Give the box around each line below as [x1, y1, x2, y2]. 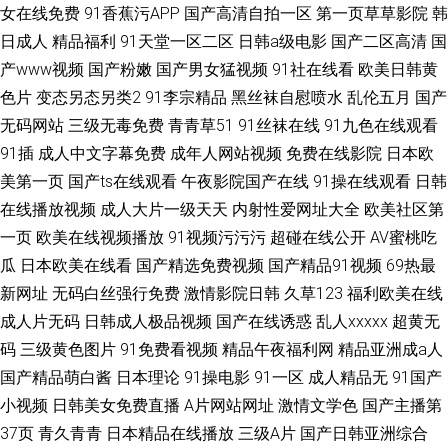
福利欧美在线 [347, 284, 443, 303]
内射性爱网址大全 [232, 200, 360, 219]
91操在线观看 [313, 172, 411, 191]
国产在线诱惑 [216, 312, 312, 331]
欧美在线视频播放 [36, 228, 164, 247]
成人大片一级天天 [100, 200, 228, 219]
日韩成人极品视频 [84, 312, 212, 331]
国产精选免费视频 [136, 256, 264, 275]
